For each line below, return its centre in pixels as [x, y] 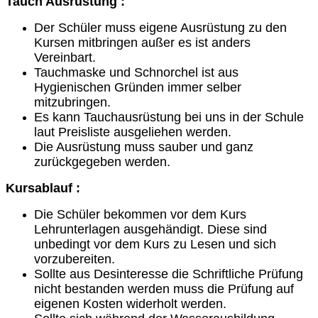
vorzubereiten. [75, 259]
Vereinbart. [65, 57]
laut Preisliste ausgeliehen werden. [133, 132]
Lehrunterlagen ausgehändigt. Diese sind [150, 229]
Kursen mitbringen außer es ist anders [142, 42]
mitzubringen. [72, 102]
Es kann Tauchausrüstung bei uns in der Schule [169, 117]
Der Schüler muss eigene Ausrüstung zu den [160, 27]
